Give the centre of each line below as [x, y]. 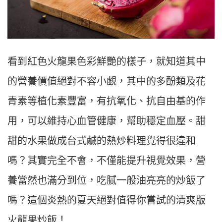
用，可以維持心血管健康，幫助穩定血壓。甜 [107, 121]
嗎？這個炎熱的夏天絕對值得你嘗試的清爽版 [107, 200]
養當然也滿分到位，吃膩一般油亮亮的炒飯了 [107, 181]
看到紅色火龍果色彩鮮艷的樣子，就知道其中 [107, 62]
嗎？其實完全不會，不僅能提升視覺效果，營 [107, 161]
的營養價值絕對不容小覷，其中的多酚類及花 [107, 82]
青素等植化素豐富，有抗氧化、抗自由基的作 [107, 101]
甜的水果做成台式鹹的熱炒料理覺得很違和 [102, 141]
